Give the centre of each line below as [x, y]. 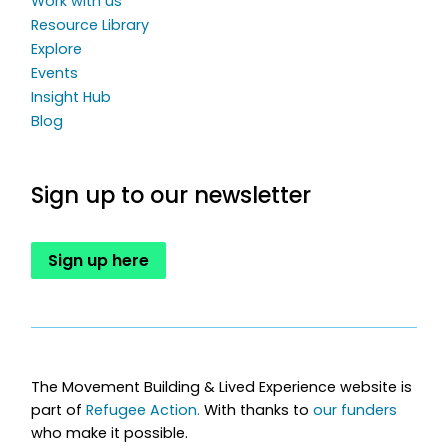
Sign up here [99, 261]
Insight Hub [71, 97]
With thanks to [257, 410]
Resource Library [90, 24]
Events [55, 73]
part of [59, 410]
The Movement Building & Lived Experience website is [222, 387]
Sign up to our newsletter [171, 195]
